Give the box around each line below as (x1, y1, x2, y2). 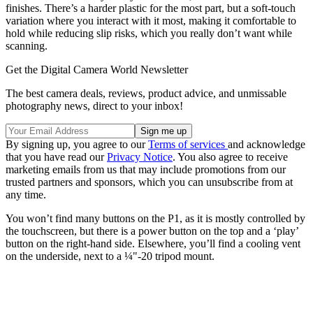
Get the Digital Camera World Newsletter (6, 64, 188, 76)
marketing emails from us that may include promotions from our (6, 163, 286, 176)
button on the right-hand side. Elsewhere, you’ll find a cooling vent (6, 238, 300, 250)
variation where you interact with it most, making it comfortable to (6, 15, 296, 27)
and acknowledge (228, 138, 305, 151)
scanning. (6, 40, 48, 52)
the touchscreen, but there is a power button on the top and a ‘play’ (6, 225, 298, 238)
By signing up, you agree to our (6, 138, 148, 151)
